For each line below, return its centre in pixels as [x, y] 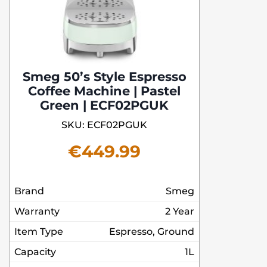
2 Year [180, 212]
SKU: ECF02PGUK [104, 125]
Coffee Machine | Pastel [104, 91]
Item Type [39, 232]
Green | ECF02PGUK [104, 105]
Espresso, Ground [152, 232]
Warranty [37, 212]
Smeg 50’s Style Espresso [104, 77]
